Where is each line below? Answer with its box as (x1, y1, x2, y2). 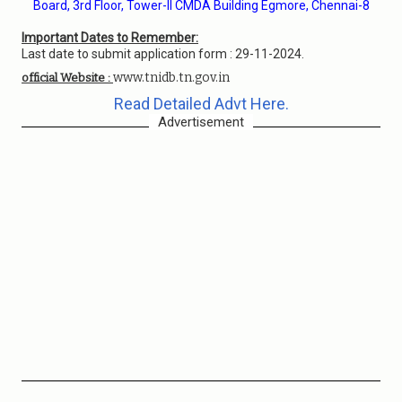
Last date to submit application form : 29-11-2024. (22, 47, 304, 61)
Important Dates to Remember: (22, 31, 198, 45)
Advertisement (158, 114, 244, 130)
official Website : (22, 71, 113, 84)
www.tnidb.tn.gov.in (113, 70, 230, 85)
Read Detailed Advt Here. (113, 94, 289, 113)
